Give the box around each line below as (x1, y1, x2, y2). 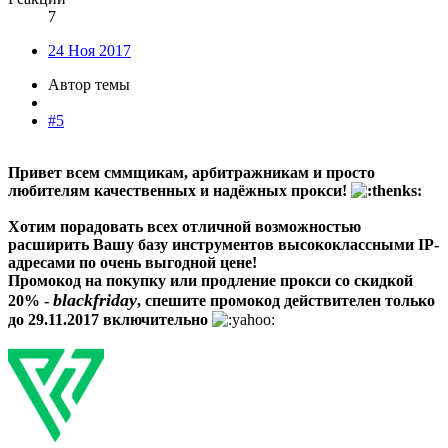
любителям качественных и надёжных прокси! (8, 182, 351, 200)
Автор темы (48, 76, 130, 94)
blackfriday (53, 290, 137, 311)
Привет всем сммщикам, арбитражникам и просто (8, 164, 375, 182)
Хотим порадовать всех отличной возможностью (8, 218, 361, 236)
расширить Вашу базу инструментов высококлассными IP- (8, 236, 439, 254)
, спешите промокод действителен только (137, 292, 435, 310)
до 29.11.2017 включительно (8, 311, 208, 329)
